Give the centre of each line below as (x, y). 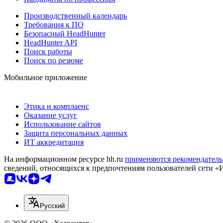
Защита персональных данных (76, 133)
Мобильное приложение (46, 78)
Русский (52, 206)
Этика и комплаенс (56, 107)
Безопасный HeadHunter (65, 34)
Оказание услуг (51, 115)
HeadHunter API (51, 43)
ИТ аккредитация (54, 142)
